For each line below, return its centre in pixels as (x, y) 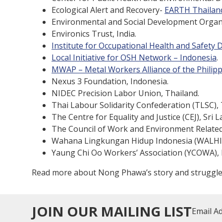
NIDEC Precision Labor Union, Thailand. (125, 93)
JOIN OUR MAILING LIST (112, 211)
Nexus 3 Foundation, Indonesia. (110, 81)
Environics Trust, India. (94, 34)
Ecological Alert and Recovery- (108, 10)
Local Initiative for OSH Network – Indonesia (134, 57)
